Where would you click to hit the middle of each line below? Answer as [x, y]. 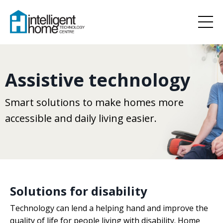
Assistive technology [98, 80]
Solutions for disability [79, 191]
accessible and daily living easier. [81, 118]
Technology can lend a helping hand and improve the [109, 208]
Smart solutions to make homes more [94, 102]
